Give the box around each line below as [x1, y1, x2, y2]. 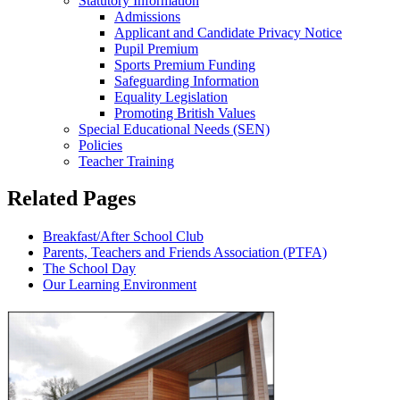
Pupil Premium [114, 40, 198, 56]
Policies [79, 137, 122, 153]
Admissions [114, 8, 180, 24]
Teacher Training [79, 153, 174, 169]
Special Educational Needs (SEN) [79, 121, 270, 137]
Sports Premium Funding [114, 56, 255, 72]
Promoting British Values [114, 104, 255, 121]
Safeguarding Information [114, 72, 259, 88]
